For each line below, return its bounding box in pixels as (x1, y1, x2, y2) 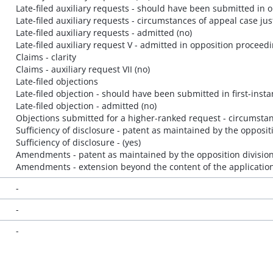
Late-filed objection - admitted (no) (15, 100, 157, 112)
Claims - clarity (15, 51, 76, 63)
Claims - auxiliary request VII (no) (15, 63, 150, 75)
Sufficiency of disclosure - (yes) (15, 136, 141, 148)
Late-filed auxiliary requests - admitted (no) (15, 27, 192, 38)
